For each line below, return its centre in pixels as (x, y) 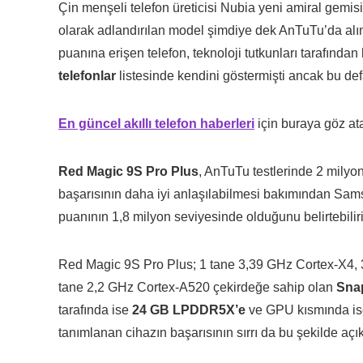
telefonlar (87, 75)
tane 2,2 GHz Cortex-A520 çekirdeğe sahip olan (197, 287)
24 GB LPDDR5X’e (189, 310)
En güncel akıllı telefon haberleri (156, 123)
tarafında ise (95, 310)
